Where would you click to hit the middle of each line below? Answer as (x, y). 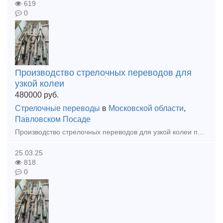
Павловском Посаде (53, 119)
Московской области (146, 108)
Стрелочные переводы (57, 108)
